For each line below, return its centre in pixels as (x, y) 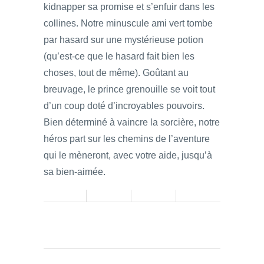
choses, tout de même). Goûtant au (116, 72)
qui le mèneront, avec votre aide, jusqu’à (128, 155)
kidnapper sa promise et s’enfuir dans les (129, 6)
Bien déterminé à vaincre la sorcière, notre (132, 122)
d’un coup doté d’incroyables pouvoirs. (124, 105)
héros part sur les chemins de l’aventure (127, 138)
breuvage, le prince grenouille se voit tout (129, 89)
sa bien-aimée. (75, 171)
